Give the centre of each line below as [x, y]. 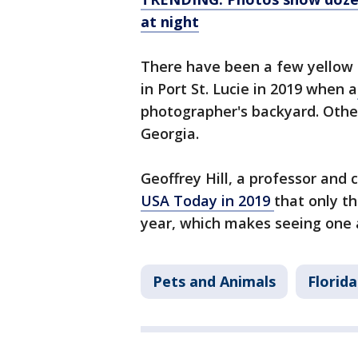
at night [170, 22]
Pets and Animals [214, 282]
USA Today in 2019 [207, 201]
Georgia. [172, 134]
